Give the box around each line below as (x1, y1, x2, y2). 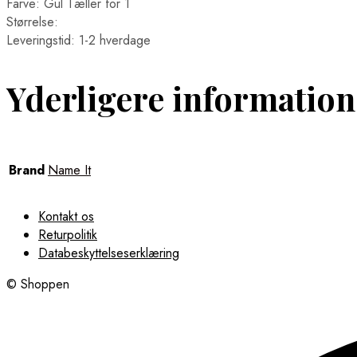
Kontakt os (38, 207, 94, 226)
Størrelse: (6, 12, 58, 31)
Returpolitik (38, 226, 97, 245)
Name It (48, 161, 91, 180)
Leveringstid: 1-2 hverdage (6, 30, 151, 49)
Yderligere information (6, 76, 355, 120)
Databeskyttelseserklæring (38, 244, 179, 263)
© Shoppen (6, 275, 69, 294)
